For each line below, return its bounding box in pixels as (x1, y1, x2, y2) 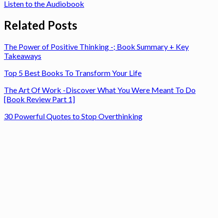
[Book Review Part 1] (4, 94, 75, 104)
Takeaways (4, 51, 41, 60)
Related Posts (4, 18, 77, 32)
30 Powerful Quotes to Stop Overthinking (4, 111, 143, 121)
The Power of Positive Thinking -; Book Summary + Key (4, 41, 189, 51)
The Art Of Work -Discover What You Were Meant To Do (4, 85, 196, 94)
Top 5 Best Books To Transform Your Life (4, 68, 142, 77)
